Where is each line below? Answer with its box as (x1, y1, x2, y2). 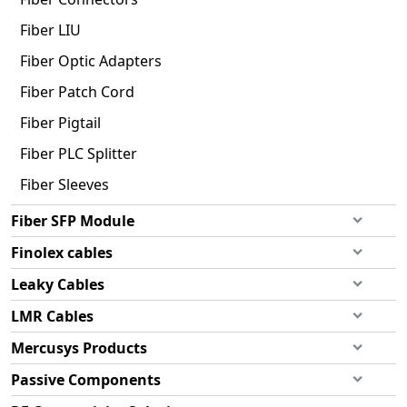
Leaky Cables (11, 274, 104, 294)
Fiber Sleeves (20, 174, 109, 194)
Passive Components (11, 370, 161, 390)
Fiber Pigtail (20, 113, 101, 133)
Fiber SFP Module (11, 211, 134, 231)
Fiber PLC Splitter (20, 144, 137, 164)
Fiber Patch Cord (20, 82, 134, 102)
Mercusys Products (11, 338, 147, 358)
